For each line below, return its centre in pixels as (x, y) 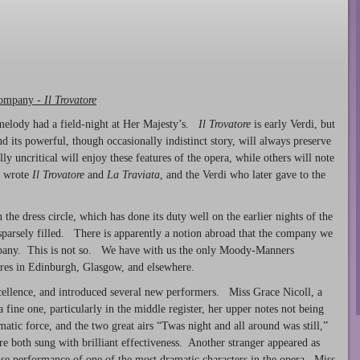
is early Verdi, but (293, 125)
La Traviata (133, 175)
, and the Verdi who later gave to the (243, 175)
